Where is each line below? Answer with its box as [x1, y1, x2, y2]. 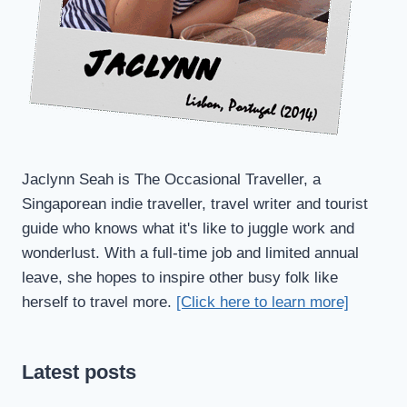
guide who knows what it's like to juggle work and [22, 219, 354, 237]
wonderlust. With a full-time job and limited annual [22, 243, 359, 262]
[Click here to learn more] [176, 293, 349, 311]
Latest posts [22, 360, 136, 383]
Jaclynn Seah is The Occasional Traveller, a [22, 170, 321, 188]
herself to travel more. [22, 293, 176, 311]
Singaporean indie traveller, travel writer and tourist [22, 194, 368, 213]
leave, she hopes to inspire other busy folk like [22, 268, 338, 286]
